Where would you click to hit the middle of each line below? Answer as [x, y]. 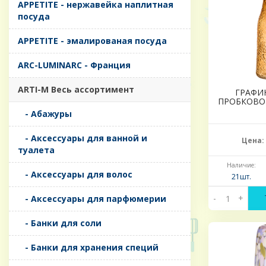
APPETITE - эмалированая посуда [92, 41]
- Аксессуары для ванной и [83, 138]
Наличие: [241, 165]
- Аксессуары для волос [75, 175]
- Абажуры [45, 114]
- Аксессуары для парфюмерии [92, 199]
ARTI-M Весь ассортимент [76, 90]
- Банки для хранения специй [88, 248]
